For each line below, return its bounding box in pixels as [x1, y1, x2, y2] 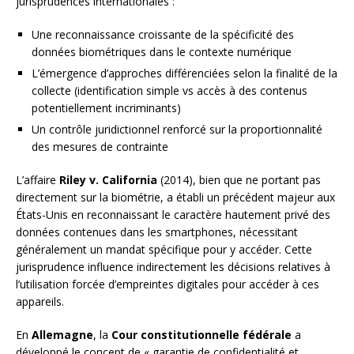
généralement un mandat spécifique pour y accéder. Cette [16, 242, 312, 258]
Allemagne [32, 327, 93, 343]
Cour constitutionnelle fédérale [111, 327, 292, 343]
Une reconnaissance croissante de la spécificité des [32, 27, 294, 43]
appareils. [16, 294, 64, 310]
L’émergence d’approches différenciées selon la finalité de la [32, 66, 337, 81]
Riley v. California [59, 172, 157, 188]
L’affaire [16, 172, 59, 188]
